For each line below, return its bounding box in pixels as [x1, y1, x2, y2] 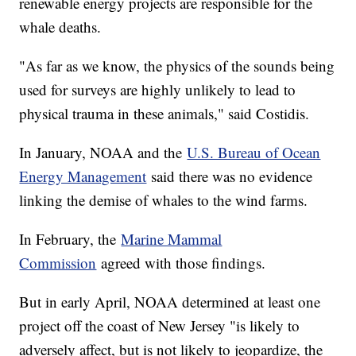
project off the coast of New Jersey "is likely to [19, 315, 300, 335]
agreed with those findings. [96, 252, 266, 273]
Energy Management [19, 165, 147, 186]
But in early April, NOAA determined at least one [19, 291, 321, 311]
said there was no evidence [146, 165, 313, 186]
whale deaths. [19, 16, 102, 37]
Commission [19, 252, 97, 273]
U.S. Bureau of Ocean [187, 141, 321, 162]
